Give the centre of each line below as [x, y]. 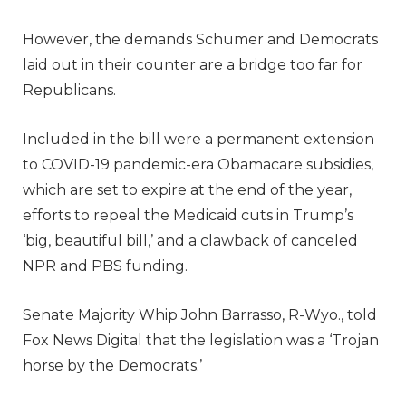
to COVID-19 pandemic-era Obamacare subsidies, [198, 164]
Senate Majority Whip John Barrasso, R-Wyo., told [200, 314]
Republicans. [69, 90]
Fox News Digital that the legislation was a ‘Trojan [201, 340]
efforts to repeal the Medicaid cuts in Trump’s [188, 215]
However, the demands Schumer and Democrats [200, 39]
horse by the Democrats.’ [112, 365]
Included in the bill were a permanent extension [198, 139]
